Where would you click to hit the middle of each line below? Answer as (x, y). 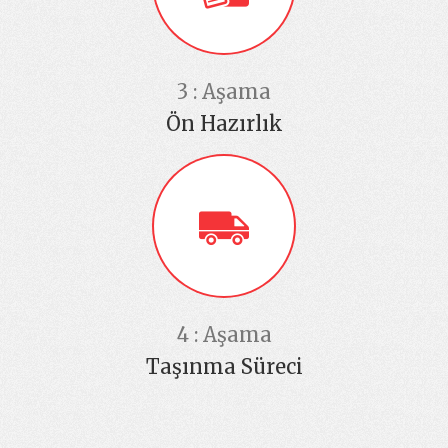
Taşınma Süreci (224, 366)
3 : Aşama (224, 91)
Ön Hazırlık (224, 123)
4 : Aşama (224, 334)
